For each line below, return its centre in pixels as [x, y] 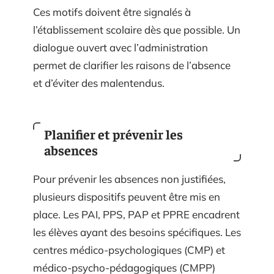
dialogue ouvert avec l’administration [120, 47]
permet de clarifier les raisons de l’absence [132, 65]
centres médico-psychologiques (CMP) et [129, 250]
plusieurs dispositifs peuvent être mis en [127, 197]
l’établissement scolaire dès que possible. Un [137, 29]
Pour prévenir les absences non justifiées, [129, 179]
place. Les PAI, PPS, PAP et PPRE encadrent [136, 215]
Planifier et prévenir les [113, 134]
